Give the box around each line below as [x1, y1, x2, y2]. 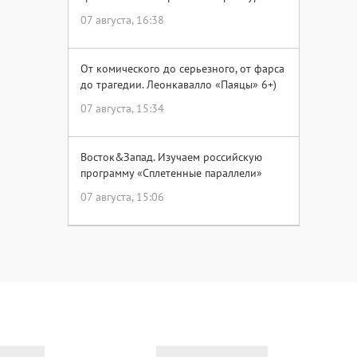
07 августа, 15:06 [80, 190, 164, 204]
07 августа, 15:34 [80, 101, 164, 116]
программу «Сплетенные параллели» [80, 166, 262, 180]
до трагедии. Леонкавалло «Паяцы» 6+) [80, 77, 277, 92]
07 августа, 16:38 [80, 13, 164, 27]
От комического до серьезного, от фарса [80, 61, 284, 76]
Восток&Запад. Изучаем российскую [80, 150, 262, 164]
